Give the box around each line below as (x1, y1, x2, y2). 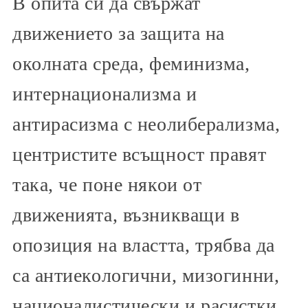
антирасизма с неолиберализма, (12, 113, 280, 135)
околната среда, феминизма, (12, 52, 250, 74)
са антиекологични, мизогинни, (12, 264, 280, 286)
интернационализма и (12, 82, 197, 104)
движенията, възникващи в (12, 203, 240, 225)
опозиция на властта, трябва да (12, 234, 275, 256)
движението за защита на (12, 22, 225, 44)
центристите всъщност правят (12, 143, 267, 165)
